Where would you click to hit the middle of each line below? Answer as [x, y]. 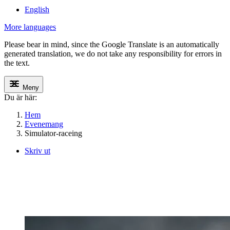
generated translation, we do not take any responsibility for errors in [113, 54]
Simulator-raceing [53, 133]
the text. [17, 63]
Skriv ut [37, 151]
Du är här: [21, 98]
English [37, 10]
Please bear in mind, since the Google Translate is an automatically [112, 45]
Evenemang [44, 124]
